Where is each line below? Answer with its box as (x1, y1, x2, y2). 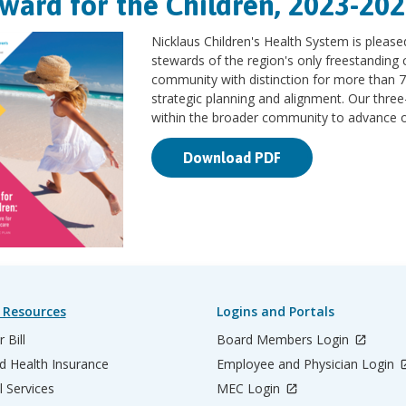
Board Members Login (217, 331, 353, 349)
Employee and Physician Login (217, 355, 398, 373)
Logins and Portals (217, 303, 334, 321)
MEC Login (217, 380, 284, 398)
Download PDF (183, 150, 282, 167)
